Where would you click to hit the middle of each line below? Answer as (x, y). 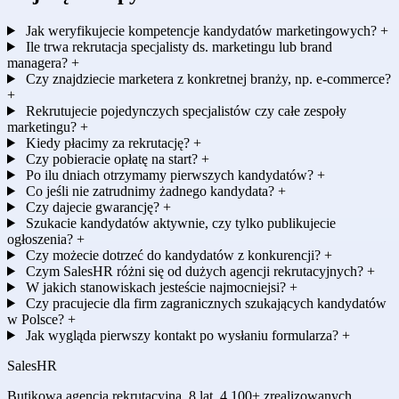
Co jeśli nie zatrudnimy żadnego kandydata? (150, 191)
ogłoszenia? (42, 239)
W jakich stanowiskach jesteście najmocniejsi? (155, 287)
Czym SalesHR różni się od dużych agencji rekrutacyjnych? (194, 271)
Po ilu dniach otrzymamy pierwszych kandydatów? (169, 175)
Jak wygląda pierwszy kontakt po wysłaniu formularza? (182, 335)
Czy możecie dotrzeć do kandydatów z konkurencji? (173, 255)
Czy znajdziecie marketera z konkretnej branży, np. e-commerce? (206, 78)
